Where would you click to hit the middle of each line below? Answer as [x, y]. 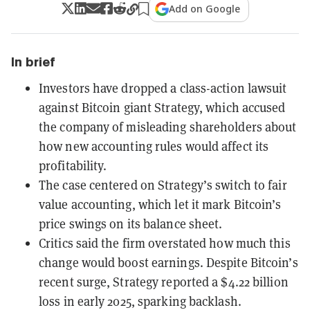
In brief [33, 62]
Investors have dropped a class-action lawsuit [163, 88]
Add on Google [205, 8]
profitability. [73, 165]
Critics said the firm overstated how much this [165, 243]
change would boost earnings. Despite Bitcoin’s [168, 262]
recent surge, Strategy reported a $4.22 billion [164, 282]
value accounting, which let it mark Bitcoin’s [160, 204]
